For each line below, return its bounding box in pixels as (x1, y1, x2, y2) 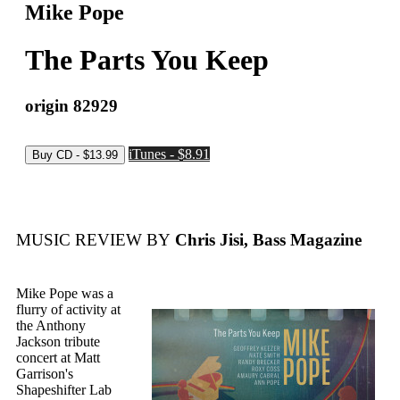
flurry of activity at (16, 302, 121, 318)
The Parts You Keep (25, 44, 269, 77)
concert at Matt (16, 350, 100, 366)
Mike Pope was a (16, 286, 113, 302)
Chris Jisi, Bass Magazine (171, 230, 362, 250)
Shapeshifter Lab (16, 382, 112, 398)
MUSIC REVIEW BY (16, 230, 171, 250)
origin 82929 (25, 96, 118, 115)
